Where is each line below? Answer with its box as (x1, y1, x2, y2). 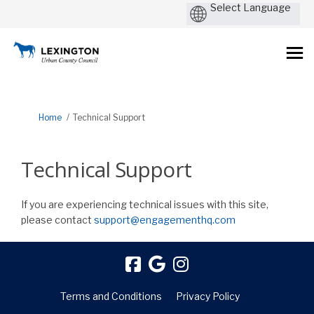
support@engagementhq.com (94, 214, 235, 226)
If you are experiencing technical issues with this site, (21, 198, 268, 210)
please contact (21, 214, 94, 226)
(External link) (235, 213, 297, 225)
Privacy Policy (176, 290, 240, 302)
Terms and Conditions (60, 290, 162, 302)
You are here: (10, 111, 62, 122)
